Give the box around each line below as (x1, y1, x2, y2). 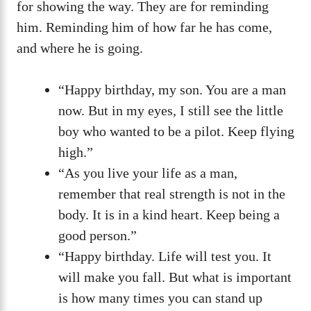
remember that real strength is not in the (58, 186, 285, 202)
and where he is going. (17, 40, 143, 56)
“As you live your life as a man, (58, 165, 237, 181)
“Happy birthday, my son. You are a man (58, 82, 286, 98)
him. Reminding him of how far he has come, (17, 19, 272, 35)
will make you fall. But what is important (58, 269, 292, 285)
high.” (58, 144, 93, 160)
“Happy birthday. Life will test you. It (58, 249, 271, 264)
